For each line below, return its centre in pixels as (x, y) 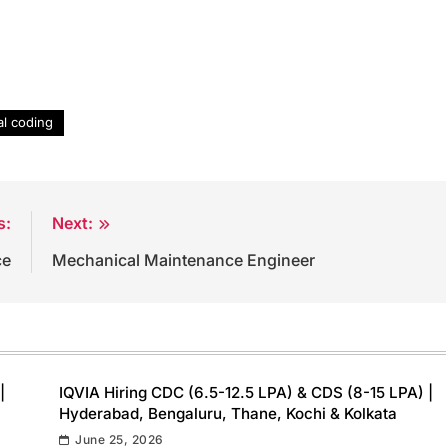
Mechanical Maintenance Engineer (183, 259)
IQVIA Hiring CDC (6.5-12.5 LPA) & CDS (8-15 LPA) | (246, 392)
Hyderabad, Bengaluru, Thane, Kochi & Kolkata (228, 413)
